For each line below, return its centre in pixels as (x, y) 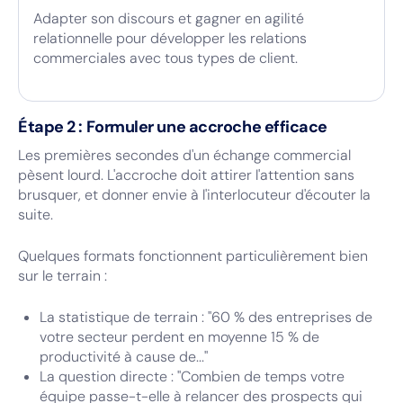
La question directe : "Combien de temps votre (192, 376)
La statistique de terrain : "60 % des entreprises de (206, 317)
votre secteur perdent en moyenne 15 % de (179, 337)
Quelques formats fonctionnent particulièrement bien (193, 256)
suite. (36, 215)
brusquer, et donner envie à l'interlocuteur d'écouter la (194, 195)
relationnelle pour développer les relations (170, 38)
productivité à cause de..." (124, 357)
